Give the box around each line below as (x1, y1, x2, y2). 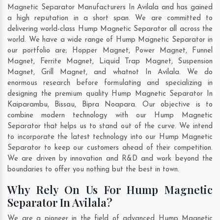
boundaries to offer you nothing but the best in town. (7, 166, 182, 174)
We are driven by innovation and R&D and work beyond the (7, 155, 213, 163)
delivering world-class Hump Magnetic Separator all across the (7, 26, 213, 33)
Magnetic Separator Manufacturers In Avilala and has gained (7, 4, 213, 12)
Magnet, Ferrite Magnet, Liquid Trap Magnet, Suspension (7, 58, 213, 66)
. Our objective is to (135, 101, 213, 109)
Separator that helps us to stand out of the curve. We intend (7, 123, 213, 131)
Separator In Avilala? (7, 195, 112, 210)
